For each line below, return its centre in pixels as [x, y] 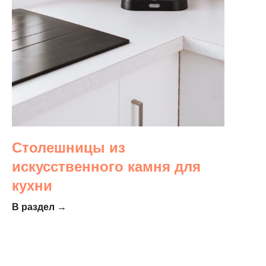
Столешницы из [69, 148]
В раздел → [39, 207]
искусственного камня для [106, 167]
